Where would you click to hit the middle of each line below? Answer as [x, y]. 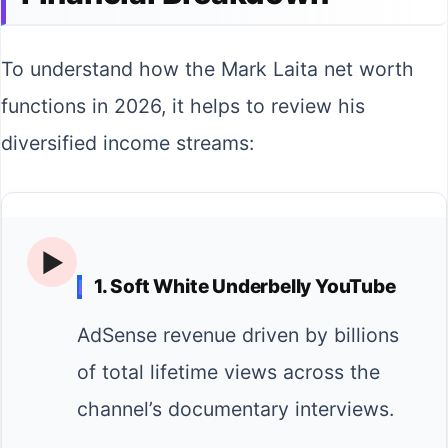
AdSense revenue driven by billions [238, 335]
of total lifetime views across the [228, 372]
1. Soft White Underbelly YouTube [245, 287]
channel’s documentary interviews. [235, 409]
